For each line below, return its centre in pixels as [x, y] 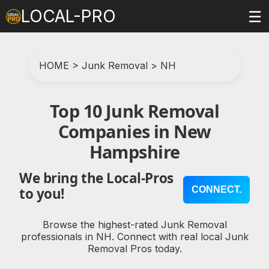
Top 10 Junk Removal [134, 111]
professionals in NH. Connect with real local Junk [134, 236]
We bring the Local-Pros [96, 178]
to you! [42, 194]
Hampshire [134, 152]
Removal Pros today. [134, 248]
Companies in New [134, 131]
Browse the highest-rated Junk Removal [134, 224]
